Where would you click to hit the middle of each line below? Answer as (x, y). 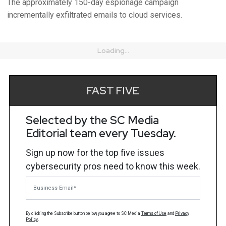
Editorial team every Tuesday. (101, 133)
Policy (32, 219)
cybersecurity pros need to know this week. (113, 166)
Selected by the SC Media (92, 120)
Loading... (113, 50)
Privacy (182, 213)
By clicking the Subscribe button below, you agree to (73, 213)
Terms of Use (154, 213)
